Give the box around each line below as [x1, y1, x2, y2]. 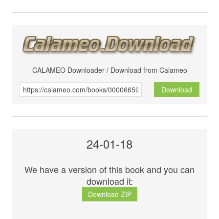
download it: [86, 175, 133, 188]
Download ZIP [88, 189, 131, 199]
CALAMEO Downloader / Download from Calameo [32, 65, 187, 75]
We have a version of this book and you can [24, 163, 195, 176]
